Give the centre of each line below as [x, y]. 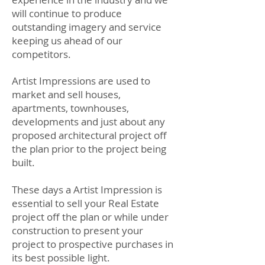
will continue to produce [67, 13]
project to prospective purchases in [93, 244]
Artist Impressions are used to [81, 81]
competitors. [41, 54]
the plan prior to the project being [89, 149]
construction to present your [77, 230]
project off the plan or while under [90, 217]
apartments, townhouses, [70, 108]
